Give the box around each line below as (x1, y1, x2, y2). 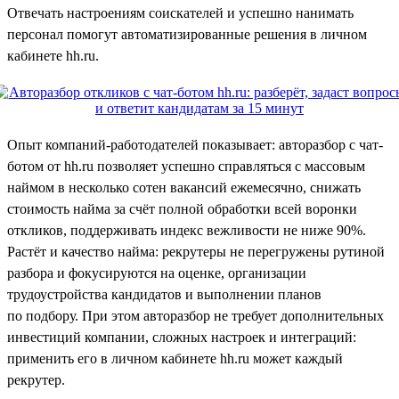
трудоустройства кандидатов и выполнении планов (7, 286, 322, 302)
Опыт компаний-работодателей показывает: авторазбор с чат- (7, 136, 383, 152)
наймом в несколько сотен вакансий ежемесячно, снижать (7, 179, 361, 195)
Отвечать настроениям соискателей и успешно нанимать (7, 4, 354, 20)
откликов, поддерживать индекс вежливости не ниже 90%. (7, 222, 366, 238)
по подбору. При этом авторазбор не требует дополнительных (7, 307, 384, 323)
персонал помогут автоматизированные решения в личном (7, 26, 367, 42)
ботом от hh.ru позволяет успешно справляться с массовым (7, 158, 365, 174)
